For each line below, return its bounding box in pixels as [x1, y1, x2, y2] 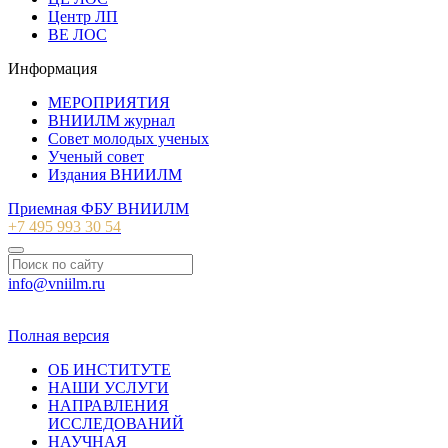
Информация [8, 59, 97, 77]
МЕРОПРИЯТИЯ [48, 93, 170, 111]
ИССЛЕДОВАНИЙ [48, 414, 184, 432]
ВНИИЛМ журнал [48, 111, 175, 129]
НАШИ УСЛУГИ [48, 378, 169, 396]
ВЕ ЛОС [48, 25, 107, 43]
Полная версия [8, 326, 109, 344]
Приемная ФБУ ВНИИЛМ [8, 199, 189, 217]
